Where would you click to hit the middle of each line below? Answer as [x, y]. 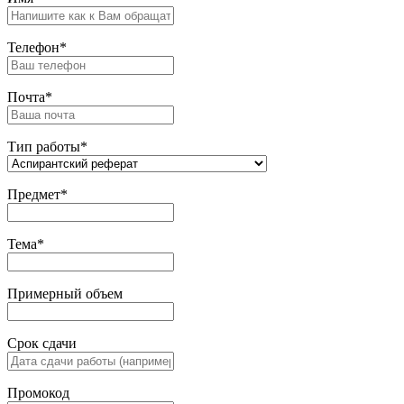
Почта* [30, 97]
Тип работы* [47, 147]
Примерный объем [65, 294]
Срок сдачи [42, 344]
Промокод [38, 393]
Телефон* [37, 48]
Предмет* [37, 195]
